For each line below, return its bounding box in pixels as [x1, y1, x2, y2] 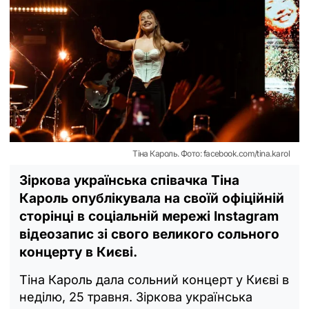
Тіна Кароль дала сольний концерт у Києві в [19, 272, 289, 287]
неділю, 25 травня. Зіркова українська [19, 289, 252, 304]
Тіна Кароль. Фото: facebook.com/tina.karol [132, 148, 290, 159]
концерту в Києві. [19, 243, 137, 260]
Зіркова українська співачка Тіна [19, 172, 239, 188]
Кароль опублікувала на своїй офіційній [19, 190, 284, 206]
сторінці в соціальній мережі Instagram [19, 208, 279, 224]
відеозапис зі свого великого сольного [19, 226, 279, 242]
